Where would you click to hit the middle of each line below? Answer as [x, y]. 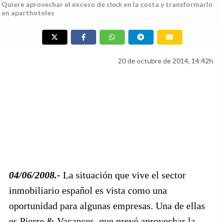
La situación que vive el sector [124, 175]
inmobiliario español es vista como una [88, 190]
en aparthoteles [28, 13]
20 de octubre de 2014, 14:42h [166, 61]
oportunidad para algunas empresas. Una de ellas [107, 206]
